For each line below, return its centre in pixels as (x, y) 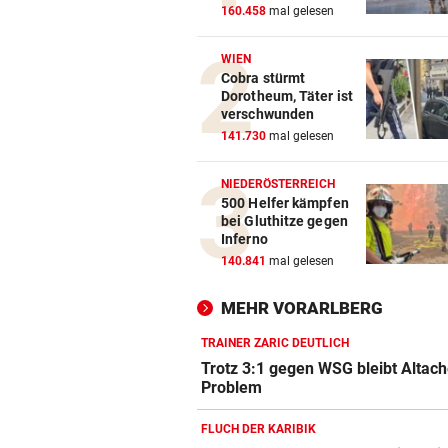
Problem (232, 388)
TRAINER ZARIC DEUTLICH (275, 343)
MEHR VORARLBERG (302, 308)
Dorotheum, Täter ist (287, 96)
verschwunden (268, 114)
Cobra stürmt (263, 78)
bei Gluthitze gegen (284, 221)
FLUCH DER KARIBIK (258, 429)
